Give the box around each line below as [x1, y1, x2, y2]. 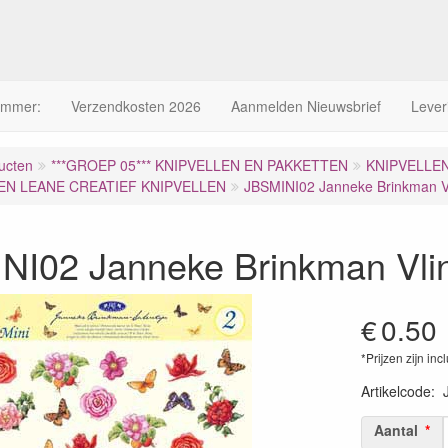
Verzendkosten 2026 [71, 96, 201, 116]
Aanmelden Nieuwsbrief [231, 96, 381, 116]
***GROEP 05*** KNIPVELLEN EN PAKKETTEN [51, 155, 348, 175]
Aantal [373, 420, 418, 440]
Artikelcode [360, 381, 431, 401]
